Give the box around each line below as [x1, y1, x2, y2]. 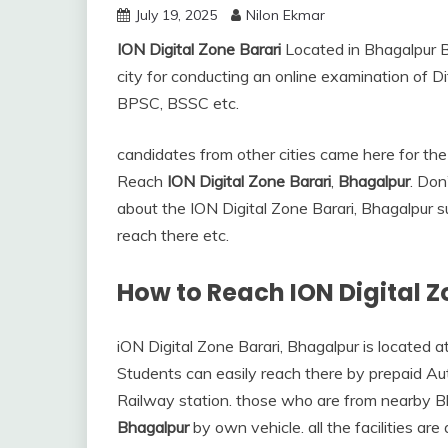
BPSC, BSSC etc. [117, 93, 239, 113]
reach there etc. [117, 225, 229, 245]
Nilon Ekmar [246, 6, 325, 24]
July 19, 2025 [135, 6, 217, 24]
